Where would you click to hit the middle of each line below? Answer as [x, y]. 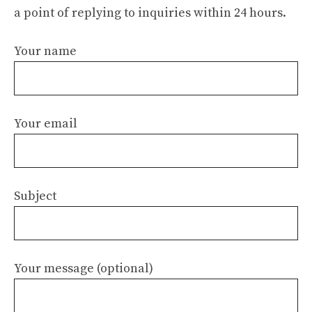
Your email [46, 124]
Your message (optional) [84, 268]
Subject [35, 196]
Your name [45, 51]
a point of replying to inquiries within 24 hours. [150, 13]
